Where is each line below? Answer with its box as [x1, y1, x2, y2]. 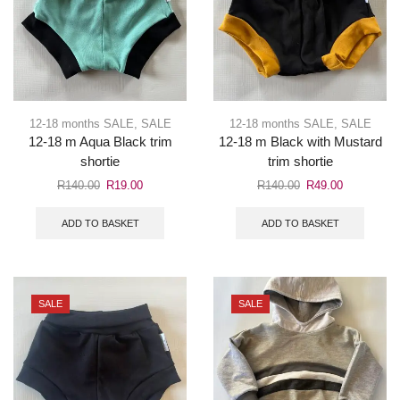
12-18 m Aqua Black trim [28, 134, 172, 149]
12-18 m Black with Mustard [218, 134, 382, 149]
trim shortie [267, 154, 333, 169]
